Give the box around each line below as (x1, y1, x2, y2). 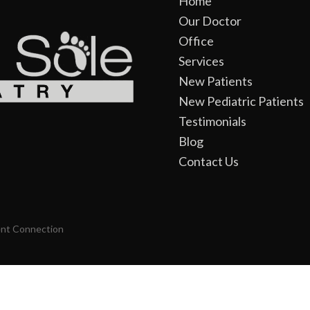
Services (178, 53, 224, 69)
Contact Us (178, 154, 239, 170)
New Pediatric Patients (178, 93, 304, 109)
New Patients (178, 73, 253, 89)
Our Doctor (178, 13, 241, 29)
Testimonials (178, 113, 246, 129)
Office (178, 33, 214, 49)
